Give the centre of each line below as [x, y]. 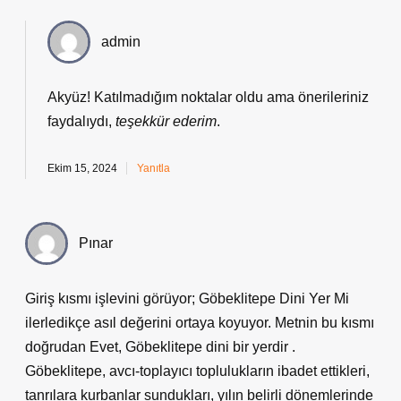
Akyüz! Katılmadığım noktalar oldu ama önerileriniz [208, 97]
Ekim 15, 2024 [82, 168]
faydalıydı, [81, 121]
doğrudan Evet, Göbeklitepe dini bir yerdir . [160, 347]
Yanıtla [154, 168]
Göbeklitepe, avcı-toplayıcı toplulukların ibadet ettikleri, [197, 371]
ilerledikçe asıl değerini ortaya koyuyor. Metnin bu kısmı [200, 323]
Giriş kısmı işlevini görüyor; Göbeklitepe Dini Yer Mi [187, 299]
